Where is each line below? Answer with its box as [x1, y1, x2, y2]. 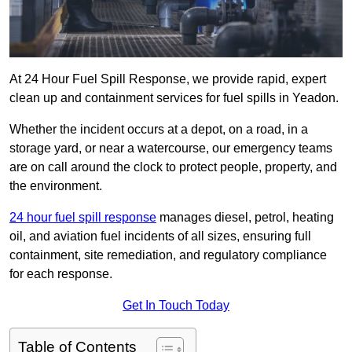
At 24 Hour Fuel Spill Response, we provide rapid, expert [9, 72, 326, 86]
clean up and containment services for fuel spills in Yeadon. [9, 91, 339, 105]
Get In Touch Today [123, 299, 229, 313]
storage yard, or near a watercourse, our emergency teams [9, 141, 332, 156]
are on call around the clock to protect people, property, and [9, 160, 337, 174]
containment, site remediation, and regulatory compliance [9, 248, 327, 262]
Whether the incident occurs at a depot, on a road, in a [9, 123, 308, 137]
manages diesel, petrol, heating [156, 211, 334, 225]
